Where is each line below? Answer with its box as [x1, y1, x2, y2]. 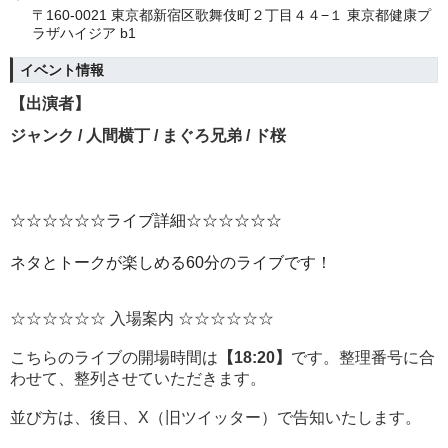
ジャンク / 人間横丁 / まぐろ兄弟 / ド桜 [10, 127, 286, 144]
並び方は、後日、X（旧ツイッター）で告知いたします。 [10, 409, 421, 426]
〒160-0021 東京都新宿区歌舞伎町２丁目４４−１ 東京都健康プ [32, 7, 431, 23]
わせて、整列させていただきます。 [10, 370, 266, 387]
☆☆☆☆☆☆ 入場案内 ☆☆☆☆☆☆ [10, 310, 274, 327]
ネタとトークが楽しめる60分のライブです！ [10, 254, 332, 271]
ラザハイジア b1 [32, 25, 136, 41]
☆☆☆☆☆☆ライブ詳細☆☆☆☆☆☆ [10, 212, 282, 229]
